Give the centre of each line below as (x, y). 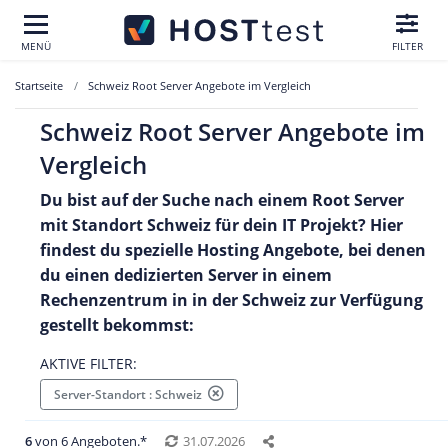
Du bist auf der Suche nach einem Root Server (222, 200)
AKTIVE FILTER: (88, 363)
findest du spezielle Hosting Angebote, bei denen (233, 250)
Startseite (39, 85)
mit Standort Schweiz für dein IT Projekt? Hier (221, 225)
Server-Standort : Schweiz (131, 394)
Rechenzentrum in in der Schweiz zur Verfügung (231, 300)
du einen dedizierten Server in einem (186, 275)
